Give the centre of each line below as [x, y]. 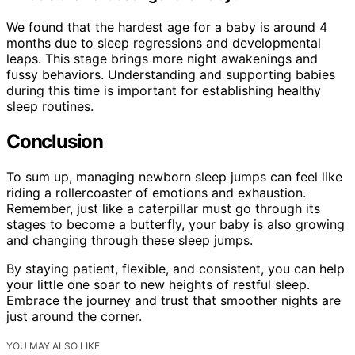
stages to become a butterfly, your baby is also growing [176, 224]
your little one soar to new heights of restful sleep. [158, 284]
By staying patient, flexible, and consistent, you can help [176, 268]
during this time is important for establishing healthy [164, 91]
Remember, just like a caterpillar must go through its [163, 208]
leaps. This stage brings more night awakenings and [162, 59]
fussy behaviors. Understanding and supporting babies [171, 75]
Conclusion [55, 142]
